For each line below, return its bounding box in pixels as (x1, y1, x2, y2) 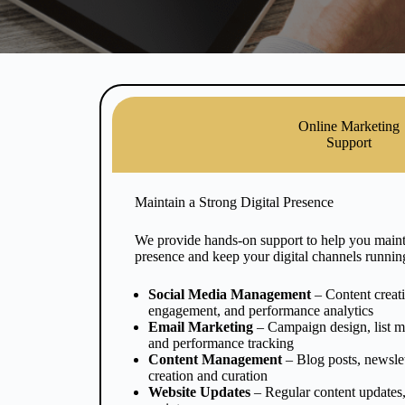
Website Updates (148, 384, 254, 400)
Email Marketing (148, 319, 253, 334)
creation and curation (148, 368, 268, 383)
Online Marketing (298, 118, 400, 134)
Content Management (148, 352, 282, 367)
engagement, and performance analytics (148, 303, 373, 318)
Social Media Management (148, 287, 311, 302)
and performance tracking (148, 335, 294, 351)
